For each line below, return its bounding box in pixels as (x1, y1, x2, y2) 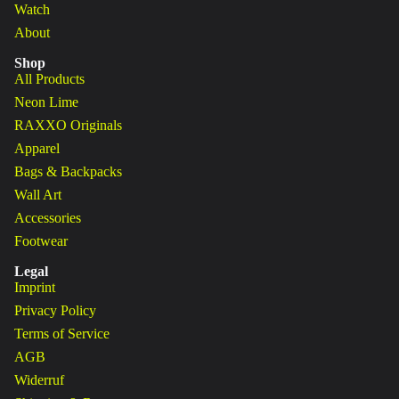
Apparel (14, 141, 60, 156)
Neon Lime (14, 94, 78, 110)
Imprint (14, 280, 55, 295)
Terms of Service (14, 326, 110, 341)
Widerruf (14, 372, 64, 387)
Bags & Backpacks (14, 164, 122, 179)
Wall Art (14, 187, 61, 202)
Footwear (14, 233, 68, 248)
